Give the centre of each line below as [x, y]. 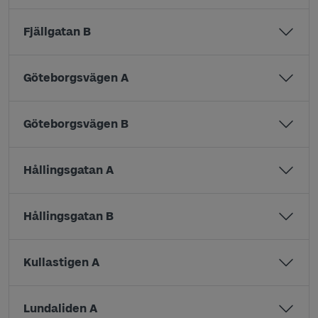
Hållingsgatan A [68, 170]
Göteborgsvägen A [76, 78]
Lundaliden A [60, 308]
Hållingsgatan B [68, 216]
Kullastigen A [61, 262]
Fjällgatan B [57, 32]
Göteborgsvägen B [76, 124]
